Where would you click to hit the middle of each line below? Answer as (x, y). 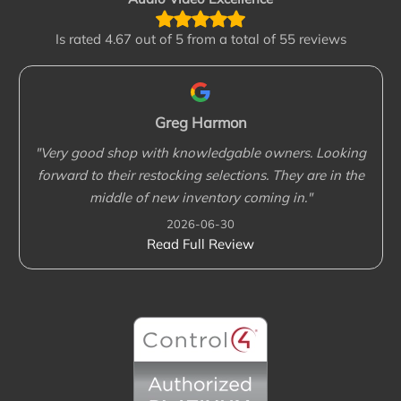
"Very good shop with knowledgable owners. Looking (200, 153)
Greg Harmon (200, 122)
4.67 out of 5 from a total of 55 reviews (225, 39)
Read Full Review (200, 243)
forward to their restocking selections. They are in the (200, 175)
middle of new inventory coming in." (200, 198)
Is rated (80, 39)
